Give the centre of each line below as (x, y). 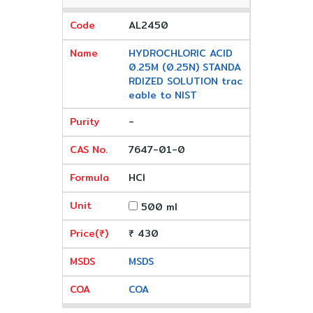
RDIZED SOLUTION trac (185, 81)
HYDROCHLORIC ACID (180, 53)
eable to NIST (162, 95)
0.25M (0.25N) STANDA (184, 67)
